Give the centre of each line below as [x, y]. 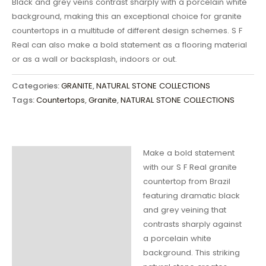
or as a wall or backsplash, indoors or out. [94, 59]
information [51, 205]
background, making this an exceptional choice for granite [127, 16]
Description [50, 160]
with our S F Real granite [190, 167]
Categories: [37, 85]
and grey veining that [184, 210]
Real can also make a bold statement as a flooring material [129, 45]
